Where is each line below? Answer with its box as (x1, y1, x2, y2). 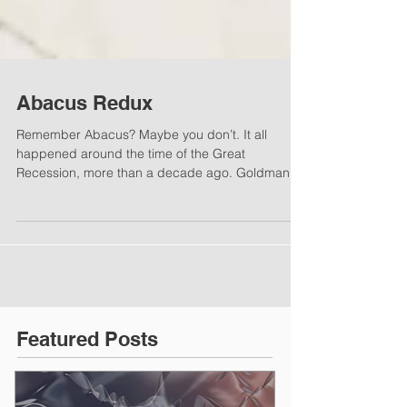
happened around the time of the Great (16, 178, 245, 194)
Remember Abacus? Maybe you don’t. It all (16, 159, 139, 175)
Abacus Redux (16, 124, 153, 147)
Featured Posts (16, 360, 158, 383)
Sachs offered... (16, 216, 109, 233)
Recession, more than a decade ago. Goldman (16, 197, 290, 213)
